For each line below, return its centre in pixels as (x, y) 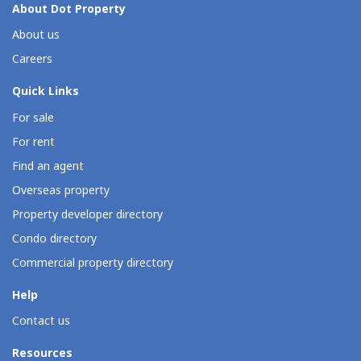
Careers (32, 60)
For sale (33, 118)
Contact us (41, 322)
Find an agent (48, 166)
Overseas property (61, 190)
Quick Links (46, 92)
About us (36, 35)
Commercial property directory (93, 263)
